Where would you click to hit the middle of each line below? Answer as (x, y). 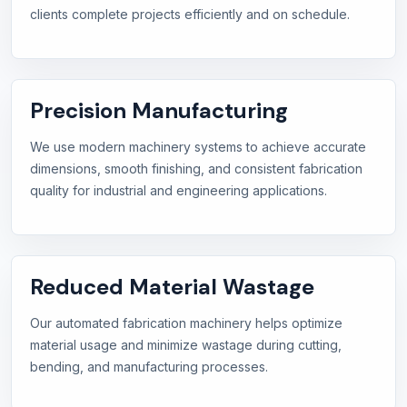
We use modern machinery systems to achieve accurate (198, 147)
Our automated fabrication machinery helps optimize (186, 323)
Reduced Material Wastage (172, 287)
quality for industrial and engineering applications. (179, 191)
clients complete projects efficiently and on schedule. (190, 15)
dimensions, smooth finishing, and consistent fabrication (196, 169)
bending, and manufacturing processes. (149, 367)
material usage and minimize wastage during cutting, (186, 345)
